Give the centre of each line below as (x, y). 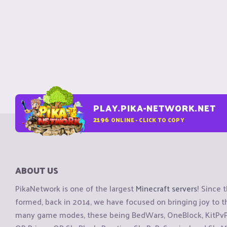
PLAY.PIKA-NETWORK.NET (155, 108)
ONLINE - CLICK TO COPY (147, 119)
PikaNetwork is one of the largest (75, 188)
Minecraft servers (166, 188)
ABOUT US (37, 170)
